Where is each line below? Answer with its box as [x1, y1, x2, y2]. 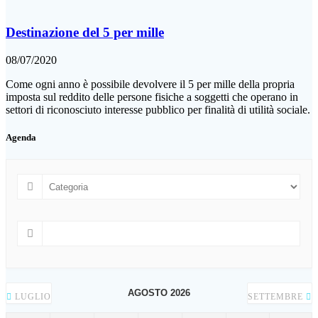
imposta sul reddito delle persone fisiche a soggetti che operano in [6, 90, 298, 103]
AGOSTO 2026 [128, 287, 190, 299]
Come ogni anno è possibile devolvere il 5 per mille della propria [6, 77, 295, 90]
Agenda [6, 132, 36, 143]
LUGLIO [12, 292, 51, 302]
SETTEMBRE [248, 292, 306, 302]
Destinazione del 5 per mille [6, 25, 164, 40]
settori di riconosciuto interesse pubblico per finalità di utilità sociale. [6, 103, 310, 116]
